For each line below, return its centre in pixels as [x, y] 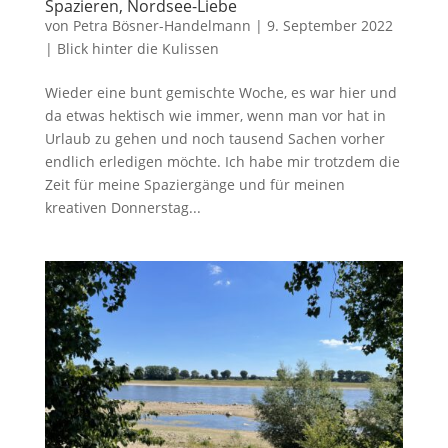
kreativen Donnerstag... [122, 208]
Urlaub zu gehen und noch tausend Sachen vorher [214, 139]
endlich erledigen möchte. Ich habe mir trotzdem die [222, 162]
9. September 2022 [329, 26]
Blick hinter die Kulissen [137, 49]
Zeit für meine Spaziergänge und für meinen [194, 185]
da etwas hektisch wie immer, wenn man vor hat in [215, 116]
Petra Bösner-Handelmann [161, 26]
